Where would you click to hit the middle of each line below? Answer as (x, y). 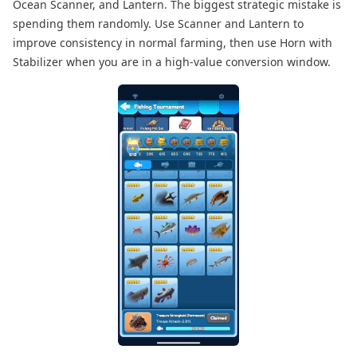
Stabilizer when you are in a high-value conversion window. (172, 61)
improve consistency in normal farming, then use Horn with (173, 42)
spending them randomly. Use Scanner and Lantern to (158, 23)
